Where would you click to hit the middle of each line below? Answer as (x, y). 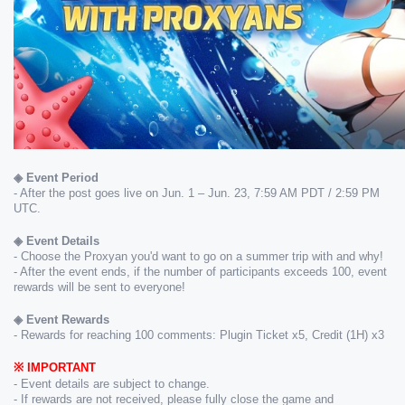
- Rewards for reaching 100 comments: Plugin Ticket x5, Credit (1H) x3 (199, 335)
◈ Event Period (56, 178)
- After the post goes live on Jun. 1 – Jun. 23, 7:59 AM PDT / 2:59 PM (197, 193)
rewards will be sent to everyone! (99, 287)
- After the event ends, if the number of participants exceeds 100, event (200, 272)
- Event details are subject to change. (112, 384)
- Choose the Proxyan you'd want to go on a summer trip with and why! (200, 256)
